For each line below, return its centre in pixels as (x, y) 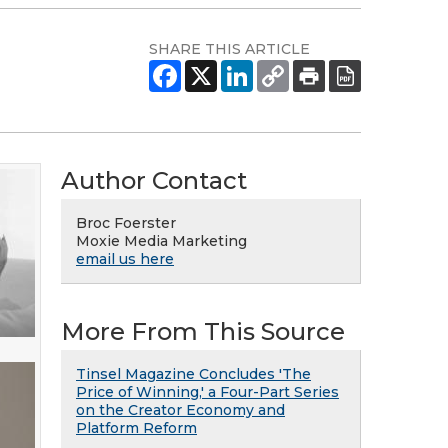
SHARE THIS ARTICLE (229, 49)
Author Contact (154, 180)
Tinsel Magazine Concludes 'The (193, 374)
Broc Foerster (126, 223)
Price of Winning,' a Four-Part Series (207, 392)
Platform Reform (136, 428)
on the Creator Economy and (180, 410)
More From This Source (203, 331)
